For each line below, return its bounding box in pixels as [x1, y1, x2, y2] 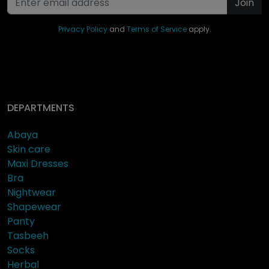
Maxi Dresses [7, 156, 68, 171]
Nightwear [7, 185, 56, 199]
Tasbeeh [7, 228, 49, 243]
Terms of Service [126, 23, 187, 34]
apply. [186, 23, 211, 34]
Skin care [7, 142, 50, 156]
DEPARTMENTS [7, 100, 74, 115]
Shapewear [7, 199, 61, 214]
